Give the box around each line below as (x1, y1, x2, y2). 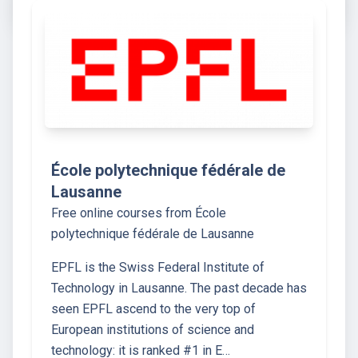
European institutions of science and (51, 322, 254, 338)
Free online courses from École (51, 205, 226, 221)
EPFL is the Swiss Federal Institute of (51, 260, 265, 276)
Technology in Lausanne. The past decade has (51, 280, 307, 296)
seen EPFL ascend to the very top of (51, 301, 256, 317)
